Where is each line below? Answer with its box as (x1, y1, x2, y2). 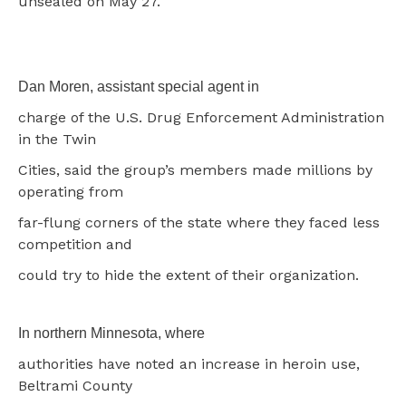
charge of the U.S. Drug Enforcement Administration (18, 108, 384, 126)
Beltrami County (18, 376, 132, 394)
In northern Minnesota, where (18, 324, 205, 341)
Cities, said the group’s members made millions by (18, 160, 372, 179)
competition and (18, 235, 132, 253)
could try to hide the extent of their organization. (18, 266, 359, 284)
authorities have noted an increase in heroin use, (18, 354, 360, 372)
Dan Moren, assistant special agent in (18, 78, 259, 94)
